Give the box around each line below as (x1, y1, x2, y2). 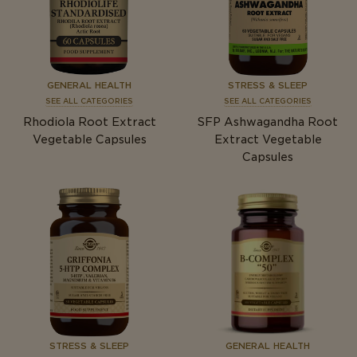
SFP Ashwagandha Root (198, 116, 338, 129)
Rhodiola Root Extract (22, 116, 156, 129)
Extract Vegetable (214, 133, 322, 147)
